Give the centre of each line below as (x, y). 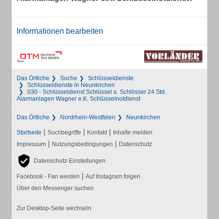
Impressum (31, 144)
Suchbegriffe (64, 132)
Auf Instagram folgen (113, 176)
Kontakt (97, 132)
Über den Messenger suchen (55, 188)
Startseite (29, 132)
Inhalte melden (133, 132)
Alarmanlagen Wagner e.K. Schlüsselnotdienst (78, 99)
